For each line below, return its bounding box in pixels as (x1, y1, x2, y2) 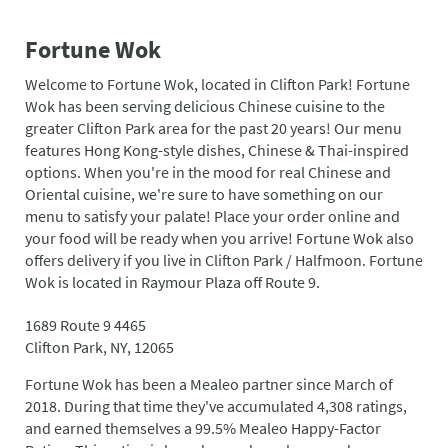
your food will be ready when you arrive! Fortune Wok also (25, 228, 414, 249)
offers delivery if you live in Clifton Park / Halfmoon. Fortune (25, 250, 423, 271)
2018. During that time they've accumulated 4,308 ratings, (25, 396, 407, 417)
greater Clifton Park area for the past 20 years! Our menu (25, 118, 402, 139)
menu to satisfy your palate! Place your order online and (25, 206, 400, 227)
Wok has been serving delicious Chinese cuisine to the (25, 96, 385, 117)
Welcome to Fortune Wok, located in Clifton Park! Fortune (25, 74, 410, 95)
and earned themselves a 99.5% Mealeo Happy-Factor (25, 418, 381, 439)
